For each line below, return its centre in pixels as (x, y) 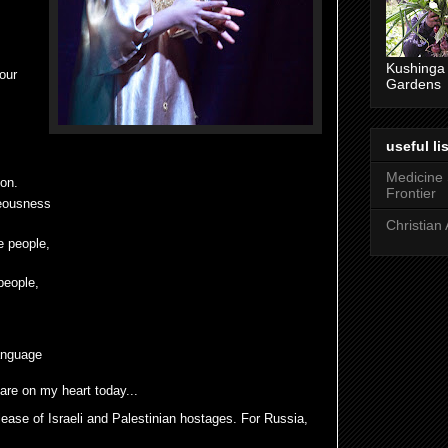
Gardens (413, 84)
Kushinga (415, 68)
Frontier (411, 192)
